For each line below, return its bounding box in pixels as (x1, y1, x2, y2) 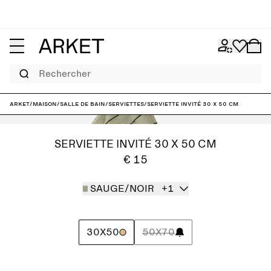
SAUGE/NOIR (90, 184, 155, 194)
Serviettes (108, 100, 144, 108)
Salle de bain (60, 100, 105, 108)
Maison (33, 100, 57, 108)
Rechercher (9, 65, 42, 71)
